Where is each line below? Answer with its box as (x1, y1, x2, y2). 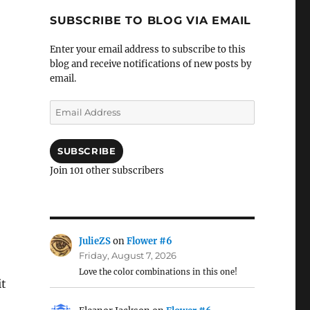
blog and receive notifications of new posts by (49, 58, 251, 70)
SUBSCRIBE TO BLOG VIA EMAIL (49, 14, 252, 27)
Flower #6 (127, 235, 173, 247)
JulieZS (79, 235, 111, 247)
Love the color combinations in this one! (79, 267, 238, 277)
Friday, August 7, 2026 (79, 250, 177, 261)
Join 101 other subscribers (49, 165, 164, 176)
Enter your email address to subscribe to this (49, 44, 246, 55)
